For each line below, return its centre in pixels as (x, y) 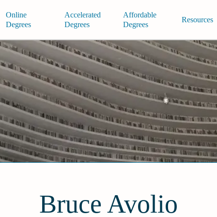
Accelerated (82, 15)
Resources (197, 19)
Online (16, 15)
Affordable (139, 15)
